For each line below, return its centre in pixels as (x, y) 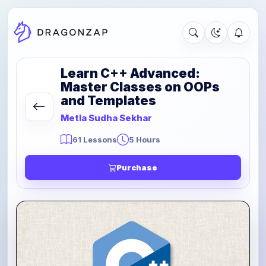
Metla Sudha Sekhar (106, 118)
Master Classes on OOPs (140, 87)
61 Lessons (95, 140)
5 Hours (145, 140)
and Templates (108, 101)
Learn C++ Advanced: (130, 73)
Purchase (137, 167)
